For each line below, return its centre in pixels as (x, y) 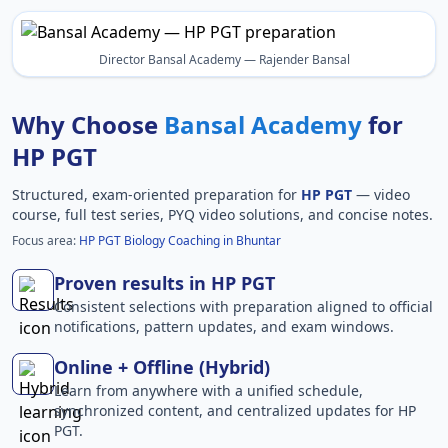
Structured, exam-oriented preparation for (156, 194)
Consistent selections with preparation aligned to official (243, 306)
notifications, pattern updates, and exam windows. (224, 326)
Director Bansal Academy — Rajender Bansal (224, 59)
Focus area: (45, 240)
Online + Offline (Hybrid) (162, 366)
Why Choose (88, 124)
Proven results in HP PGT (164, 282)
